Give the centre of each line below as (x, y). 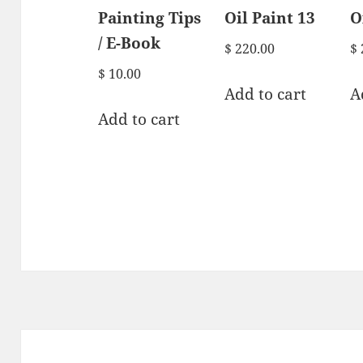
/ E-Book (130, 43)
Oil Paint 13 (269, 17)
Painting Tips (150, 17)
